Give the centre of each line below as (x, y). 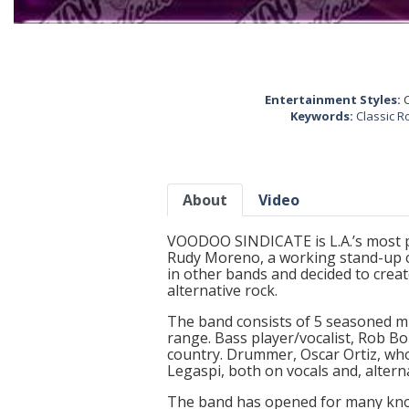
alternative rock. (222, 290)
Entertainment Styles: (333, 100)
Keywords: (322, 116)
